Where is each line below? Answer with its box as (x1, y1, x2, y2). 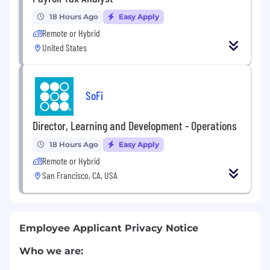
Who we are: (19, 245, 83, 257)
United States (42, 41, 87, 53)
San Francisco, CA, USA (42, 169, 118, 181)
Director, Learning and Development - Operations (33, 118, 237, 133)
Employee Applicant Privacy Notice (19, 222, 198, 234)
